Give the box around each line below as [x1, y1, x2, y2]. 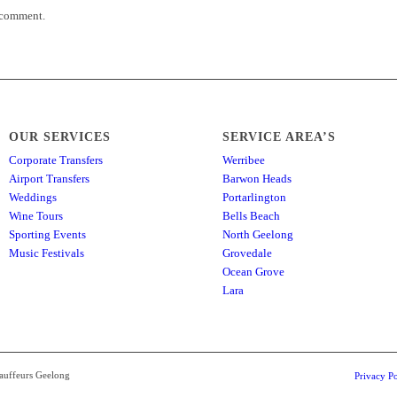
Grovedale [222, 246, 273, 261]
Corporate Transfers [9, 153, 104, 167]
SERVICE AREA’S [222, 129, 337, 144]
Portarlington [222, 191, 287, 205]
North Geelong [222, 228, 294, 242]
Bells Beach [222, 209, 281, 223]
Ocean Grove [222, 265, 285, 279]
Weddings [9, 191, 58, 205]
